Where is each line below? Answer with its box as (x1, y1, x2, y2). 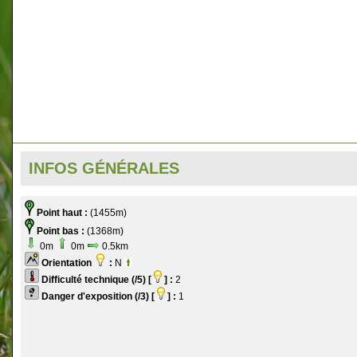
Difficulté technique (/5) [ (41, 274, 151, 286)
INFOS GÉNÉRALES (29, 159, 179, 177)
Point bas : (37, 226, 84, 237)
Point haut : (37, 207, 88, 219)
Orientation (41, 257, 94, 269)
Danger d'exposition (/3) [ (41, 291, 155, 303)
